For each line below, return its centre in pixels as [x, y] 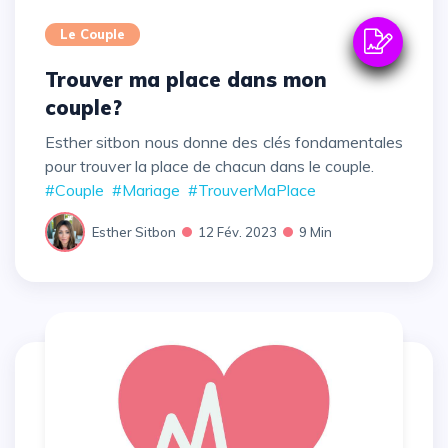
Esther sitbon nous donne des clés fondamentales [224, 142]
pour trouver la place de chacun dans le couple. [209, 166]
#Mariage [146, 190]
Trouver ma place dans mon [51, 80]
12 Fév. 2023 [237, 231]
